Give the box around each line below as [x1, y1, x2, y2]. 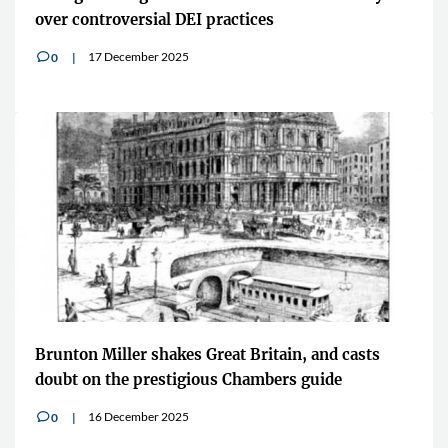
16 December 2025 [88, 408, 189, 424]
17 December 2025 [88, 48, 189, 64]
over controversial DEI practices [35, 9, 274, 29]
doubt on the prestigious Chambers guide [35, 369, 342, 389]
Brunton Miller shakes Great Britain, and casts [35, 344, 380, 364]
